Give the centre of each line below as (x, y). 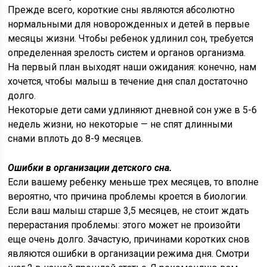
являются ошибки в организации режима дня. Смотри (129, 254)
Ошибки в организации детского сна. (90, 168)
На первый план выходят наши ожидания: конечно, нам (132, 67)
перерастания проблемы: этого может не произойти (124, 225)
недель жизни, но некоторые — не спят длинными (120, 124)
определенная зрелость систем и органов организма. (127, 53)
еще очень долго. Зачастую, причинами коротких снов (129, 239)
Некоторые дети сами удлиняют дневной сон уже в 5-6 (133, 110)
